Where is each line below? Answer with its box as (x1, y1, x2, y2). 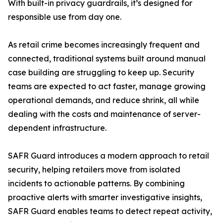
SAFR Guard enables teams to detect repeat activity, (8, 206, 212, 217)
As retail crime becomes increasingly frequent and (8, 40, 200, 50)
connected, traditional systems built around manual (8, 54, 206, 64)
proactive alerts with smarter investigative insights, (8, 192, 202, 203)
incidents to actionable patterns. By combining (8, 178, 185, 189)
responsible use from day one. (8, 12, 121, 22)
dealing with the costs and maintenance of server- (8, 109, 201, 119)
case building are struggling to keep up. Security (8, 67, 194, 78)
